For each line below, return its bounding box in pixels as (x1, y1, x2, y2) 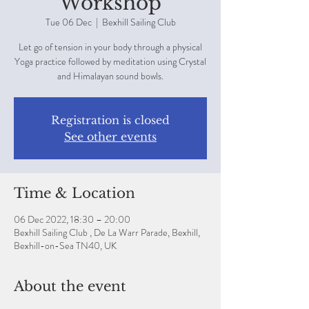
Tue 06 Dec (45, 14, 92, 29)
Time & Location (14, 184, 135, 201)
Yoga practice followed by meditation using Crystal (14, 54, 206, 68)
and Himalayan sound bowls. (57, 68, 163, 83)
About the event (14, 277, 126, 295)
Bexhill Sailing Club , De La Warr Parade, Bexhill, (14, 225, 200, 239)
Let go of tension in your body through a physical (19, 39, 202, 54)
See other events (64, 129, 157, 143)
